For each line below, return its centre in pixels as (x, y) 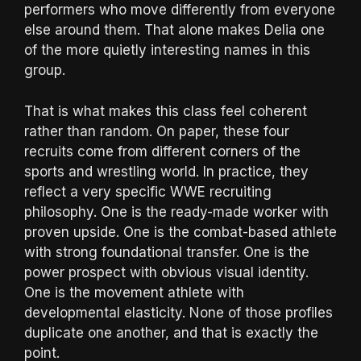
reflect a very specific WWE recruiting (148, 191)
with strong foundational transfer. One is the (167, 252)
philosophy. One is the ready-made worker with (176, 212)
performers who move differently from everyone (180, 10)
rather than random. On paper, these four (157, 131)
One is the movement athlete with (134, 292)
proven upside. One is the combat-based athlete (180, 232)
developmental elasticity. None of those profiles (178, 312)
